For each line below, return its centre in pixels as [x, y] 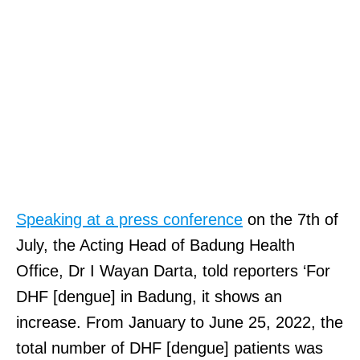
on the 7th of [290, 219]
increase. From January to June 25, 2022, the [180, 322]
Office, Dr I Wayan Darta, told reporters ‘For [173, 270]
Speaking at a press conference [129, 219]
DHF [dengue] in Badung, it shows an [149, 296]
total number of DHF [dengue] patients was [170, 348]
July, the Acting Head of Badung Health [155, 245]
